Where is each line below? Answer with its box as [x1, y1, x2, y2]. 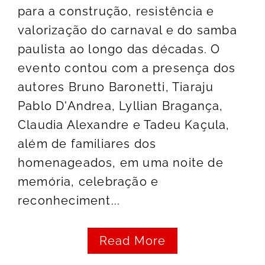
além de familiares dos [18, 137, 157, 151]
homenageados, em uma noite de [18, 156, 224, 170]
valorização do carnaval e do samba [18, 23, 237, 38]
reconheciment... [18, 193, 121, 208]
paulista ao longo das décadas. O [18, 42, 221, 57]
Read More [99, 234, 166, 248]
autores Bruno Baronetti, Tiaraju [18, 80, 214, 95]
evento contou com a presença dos [18, 61, 236, 76]
